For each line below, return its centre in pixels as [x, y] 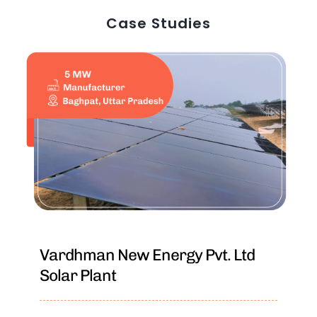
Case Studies [158, 23]
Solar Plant [77, 276]
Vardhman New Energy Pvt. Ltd [147, 255]
